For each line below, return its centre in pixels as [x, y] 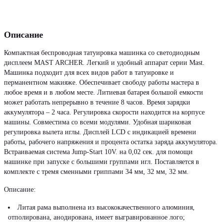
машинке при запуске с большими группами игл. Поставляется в [102, 162]
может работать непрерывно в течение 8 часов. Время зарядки [97, 102]
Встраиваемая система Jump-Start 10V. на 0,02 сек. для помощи [98, 152]
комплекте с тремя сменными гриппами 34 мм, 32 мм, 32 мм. [96, 172]
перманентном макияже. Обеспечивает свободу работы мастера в [102, 83]
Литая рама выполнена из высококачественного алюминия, [106, 207]
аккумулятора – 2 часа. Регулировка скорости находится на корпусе [104, 112]
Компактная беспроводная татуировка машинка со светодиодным [102, 53]
